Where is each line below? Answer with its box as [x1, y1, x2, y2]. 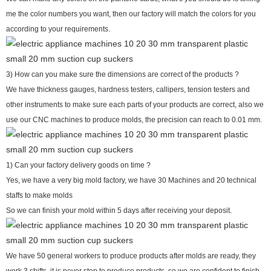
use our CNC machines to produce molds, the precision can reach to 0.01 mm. [6, 115, 262, 124]
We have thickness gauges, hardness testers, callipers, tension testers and [6, 85, 250, 94]
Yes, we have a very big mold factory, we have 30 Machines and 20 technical [6, 175, 256, 184]
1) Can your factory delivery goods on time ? [6, 160, 151, 169]
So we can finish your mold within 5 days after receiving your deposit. [6, 206, 232, 215]
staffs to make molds [6, 191, 73, 200]
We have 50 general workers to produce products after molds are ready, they [6, 251, 256, 260]
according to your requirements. [6, 24, 110, 33]
